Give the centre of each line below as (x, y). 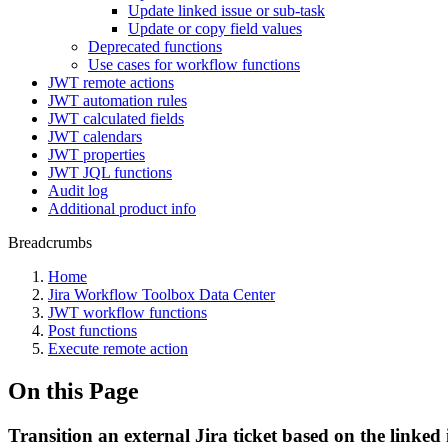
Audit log (78, 190)
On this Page (73, 390)
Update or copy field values (215, 28)
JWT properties (96, 154)
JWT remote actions (111, 82)
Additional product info (122, 208)
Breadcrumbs (50, 242)
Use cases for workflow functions (194, 64)
